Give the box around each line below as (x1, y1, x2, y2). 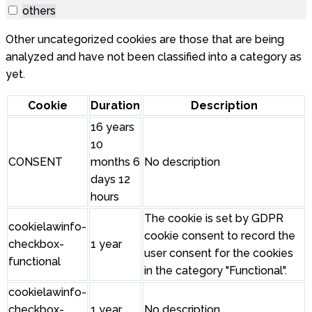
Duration (91, 99, 140, 113)
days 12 (91, 173, 130, 187)
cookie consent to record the (144, 229, 295, 243)
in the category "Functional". (144, 264, 287, 278)
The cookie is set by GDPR (144, 212, 283, 226)
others (22, 4, 56, 18)
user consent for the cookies (144, 247, 293, 260)
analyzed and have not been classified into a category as (6, 50, 302, 64)
